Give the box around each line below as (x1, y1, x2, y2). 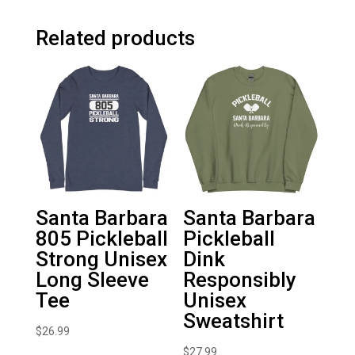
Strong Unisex (35, 246, 167, 271)
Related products (35, 25, 195, 50)
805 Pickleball (35, 226, 168, 250)
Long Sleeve (35, 267, 149, 292)
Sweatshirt (183, 308, 284, 333)
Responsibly (183, 267, 297, 292)
